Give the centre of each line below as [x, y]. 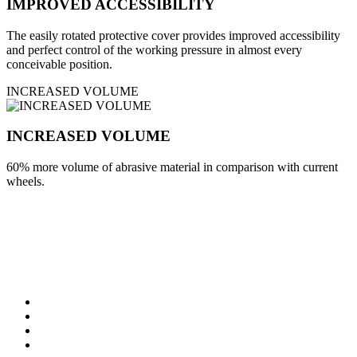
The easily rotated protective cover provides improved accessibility [173, 35]
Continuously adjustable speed [115, 344]
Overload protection [88, 316]
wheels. [25, 182]
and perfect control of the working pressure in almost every [154, 49]
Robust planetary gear [93, 301]
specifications [64, 267]
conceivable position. [59, 64]
